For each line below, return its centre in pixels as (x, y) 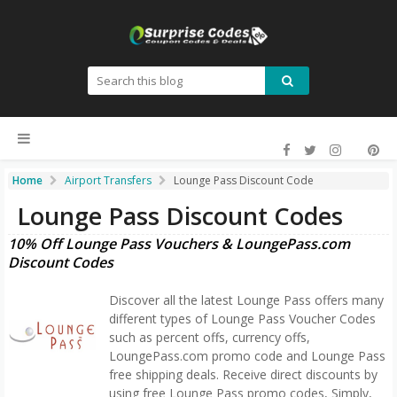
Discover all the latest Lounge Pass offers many (246, 300)
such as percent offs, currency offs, (210, 338)
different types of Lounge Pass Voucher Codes (242, 319)
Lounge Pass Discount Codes (180, 216)
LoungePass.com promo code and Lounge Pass (247, 356)
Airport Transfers (108, 180)
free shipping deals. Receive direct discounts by (243, 375)
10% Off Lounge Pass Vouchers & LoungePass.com (179, 244)
